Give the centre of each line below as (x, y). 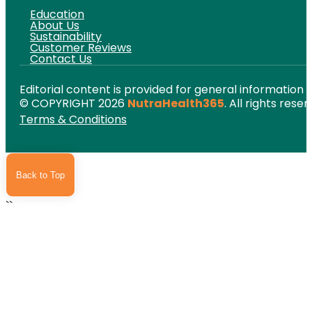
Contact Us (61, 59)
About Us (55, 26)
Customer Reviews (81, 48)
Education (57, 15)
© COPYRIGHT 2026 (73, 104)
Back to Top (40, 175)
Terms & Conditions (73, 120)
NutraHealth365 (176, 104)
